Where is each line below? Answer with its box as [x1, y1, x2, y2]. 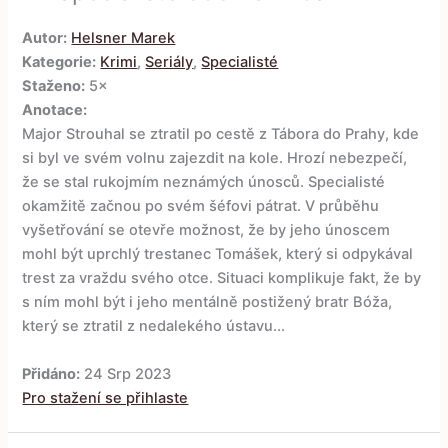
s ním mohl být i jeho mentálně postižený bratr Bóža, [22, 293, 393, 312]
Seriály [145, 53, 194, 72]
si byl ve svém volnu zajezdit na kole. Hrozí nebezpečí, [22, 149, 408, 168]
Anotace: [22, 101, 88, 120]
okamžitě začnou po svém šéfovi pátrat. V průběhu [22, 197, 380, 216]
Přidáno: [22, 364, 81, 383]
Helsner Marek [71, 29, 176, 48]
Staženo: [22, 77, 86, 96]
